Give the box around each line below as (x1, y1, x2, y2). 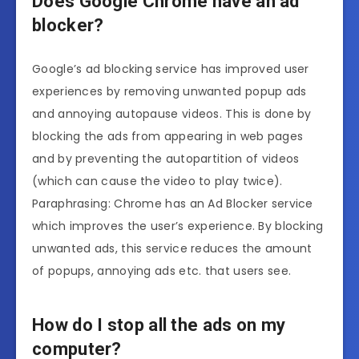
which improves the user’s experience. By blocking (32, 218, 324, 235)
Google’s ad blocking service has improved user (32, 61, 309, 78)
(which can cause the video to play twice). (32, 173, 283, 190)
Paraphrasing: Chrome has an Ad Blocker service (32, 196, 313, 212)
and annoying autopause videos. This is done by (32, 106, 312, 123)
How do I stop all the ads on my (32, 314, 286, 335)
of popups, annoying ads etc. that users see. (32, 263, 292, 280)
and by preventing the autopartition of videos (32, 151, 300, 167)
